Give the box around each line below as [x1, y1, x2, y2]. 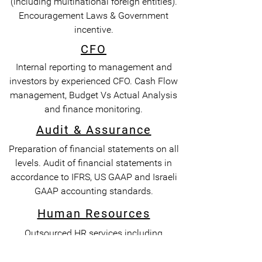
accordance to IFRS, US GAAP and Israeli [10, 171, 177, 182]
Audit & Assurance [36, 123, 151, 137]
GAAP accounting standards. [34, 185, 153, 196]
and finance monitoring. [44, 104, 143, 115]
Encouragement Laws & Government [19, 10, 168, 21]
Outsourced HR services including [25, 227, 163, 239]
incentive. [74, 24, 113, 35]
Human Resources [37, 206, 150, 220]
